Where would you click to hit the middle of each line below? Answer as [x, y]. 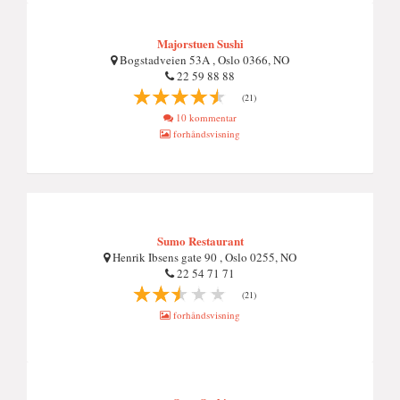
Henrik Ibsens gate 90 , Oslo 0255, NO [203, 257]
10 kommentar [205, 117]
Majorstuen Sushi [200, 43]
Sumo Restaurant [200, 241]
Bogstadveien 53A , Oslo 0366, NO [203, 60]
